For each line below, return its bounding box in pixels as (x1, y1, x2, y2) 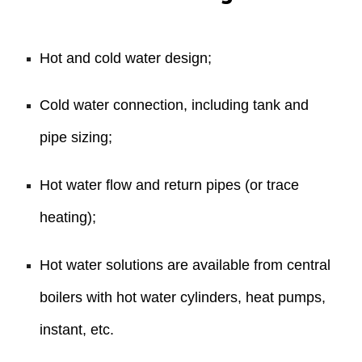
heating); (40, 208, 97, 225)
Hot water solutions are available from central (40, 256, 331, 273)
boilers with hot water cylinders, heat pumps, (40, 288, 326, 305)
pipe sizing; (40, 129, 113, 146)
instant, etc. (40, 321, 115, 338)
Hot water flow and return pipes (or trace (40, 176, 300, 193)
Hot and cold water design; (40, 49, 213, 66)
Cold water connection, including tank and (40, 97, 309, 114)
